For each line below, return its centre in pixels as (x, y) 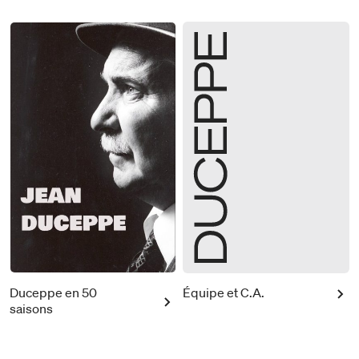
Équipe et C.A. (224, 292)
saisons (31, 308)
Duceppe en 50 (53, 292)
